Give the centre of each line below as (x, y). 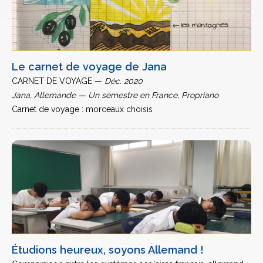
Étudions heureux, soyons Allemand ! (108, 250)
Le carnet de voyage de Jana (89, 67)
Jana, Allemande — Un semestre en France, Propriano (115, 95)
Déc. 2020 (124, 81)
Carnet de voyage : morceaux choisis (82, 109)
